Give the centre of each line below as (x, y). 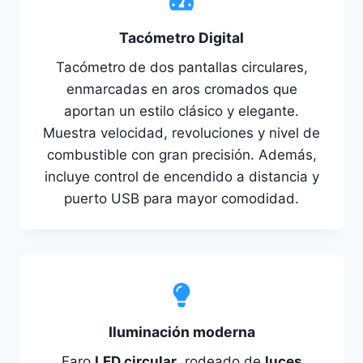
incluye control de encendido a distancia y (181, 177)
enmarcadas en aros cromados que (181, 90)
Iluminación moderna (181, 332)
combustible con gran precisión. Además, (181, 155)
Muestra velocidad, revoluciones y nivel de (181, 133)
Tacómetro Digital (181, 38)
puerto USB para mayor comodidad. (181, 199)
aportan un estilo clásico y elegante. (181, 111)
